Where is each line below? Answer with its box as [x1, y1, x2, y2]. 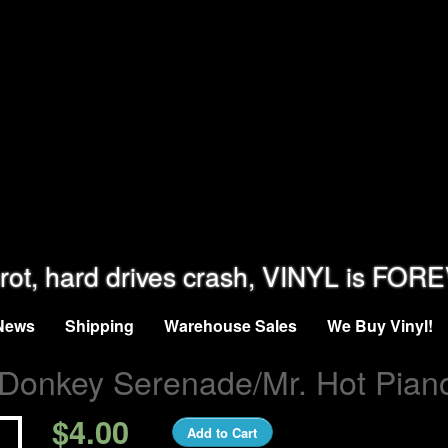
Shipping [65, 314, 134, 338]
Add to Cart [187, 422, 258, 442]
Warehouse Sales [164, 314, 297, 338]
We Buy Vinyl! [327, 314, 433, 338]
